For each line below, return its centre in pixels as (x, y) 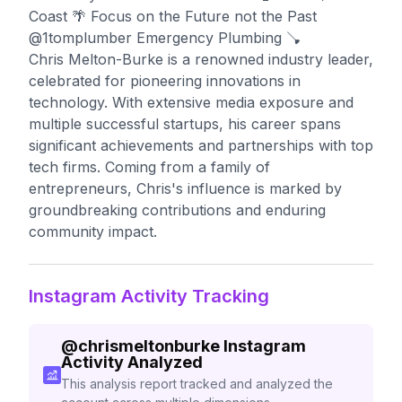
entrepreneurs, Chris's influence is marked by (185, 188)
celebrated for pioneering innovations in (165, 81)
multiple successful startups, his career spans (185, 124)
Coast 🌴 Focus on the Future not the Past (173, 16)
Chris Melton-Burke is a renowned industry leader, (201, 59)
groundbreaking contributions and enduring (177, 210)
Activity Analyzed (131, 362)
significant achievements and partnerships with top (201, 145)
